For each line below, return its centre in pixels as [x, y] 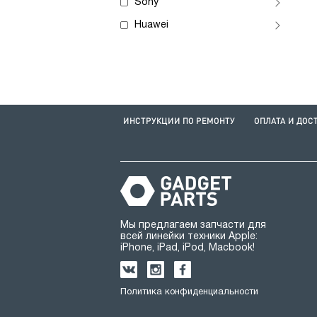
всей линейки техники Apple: [189, 237]
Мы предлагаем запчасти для [193, 225]
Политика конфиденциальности [189, 292]
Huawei [151, 25]
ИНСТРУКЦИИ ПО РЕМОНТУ [179, 121]
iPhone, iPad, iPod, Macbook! [188, 248]
